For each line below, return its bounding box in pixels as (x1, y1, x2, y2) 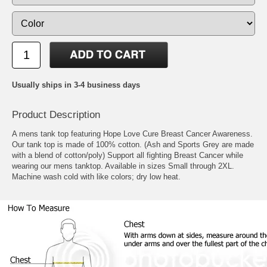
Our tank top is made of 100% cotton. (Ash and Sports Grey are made (12, 140, 254, 150)
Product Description (12, 109, 100, 121)
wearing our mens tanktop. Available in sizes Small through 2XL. (12, 162, 234, 171)
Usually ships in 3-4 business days (12, 80, 140, 89)
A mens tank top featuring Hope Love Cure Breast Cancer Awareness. (12, 129, 253, 139)
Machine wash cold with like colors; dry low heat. (12, 172, 181, 182)
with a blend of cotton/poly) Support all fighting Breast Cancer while (12, 151, 243, 160)
